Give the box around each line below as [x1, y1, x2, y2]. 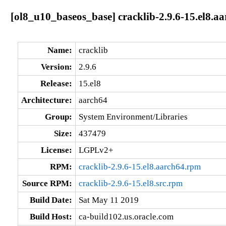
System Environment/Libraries [78, 111, 188, 122]
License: [40, 145, 72, 155]
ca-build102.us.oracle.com [78, 211, 174, 221]
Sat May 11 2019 [78, 195, 139, 205]
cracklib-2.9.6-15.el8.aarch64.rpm [78, 161, 201, 172]
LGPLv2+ [78, 145, 114, 155]
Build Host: [29, 211, 72, 221]
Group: [44, 111, 72, 122]
